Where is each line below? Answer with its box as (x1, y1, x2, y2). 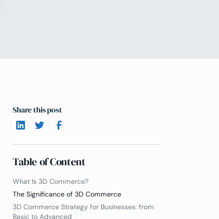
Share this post (13, 104, 62, 115)
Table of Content (13, 155, 86, 169)
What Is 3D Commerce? (13, 177, 88, 186)
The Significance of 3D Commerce (13, 190, 121, 199)
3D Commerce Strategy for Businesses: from (13, 202, 154, 211)
